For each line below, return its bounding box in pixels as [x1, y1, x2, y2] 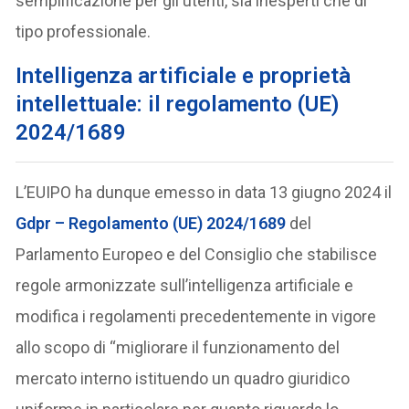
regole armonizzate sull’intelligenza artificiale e [16, 276, 354, 296]
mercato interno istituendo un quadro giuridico [16, 369, 351, 389]
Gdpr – [16, 214, 69, 234]
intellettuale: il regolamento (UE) [16, 91, 341, 118]
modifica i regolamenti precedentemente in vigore [16, 307, 377, 327]
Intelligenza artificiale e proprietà [16, 63, 351, 89]
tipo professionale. [16, 22, 152, 42]
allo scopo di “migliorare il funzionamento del [16, 338, 341, 358]
